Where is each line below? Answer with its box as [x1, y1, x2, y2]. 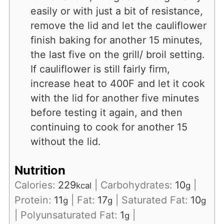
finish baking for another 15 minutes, [30, 33, 202, 46]
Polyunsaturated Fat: [20, 209, 120, 221]
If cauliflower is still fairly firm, [30, 62, 170, 75]
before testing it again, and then [30, 106, 182, 118]
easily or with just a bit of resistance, [30, 4, 203, 17]
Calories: [14, 179, 58, 191]
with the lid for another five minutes [30, 91, 199, 104]
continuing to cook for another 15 [30, 120, 187, 133]
